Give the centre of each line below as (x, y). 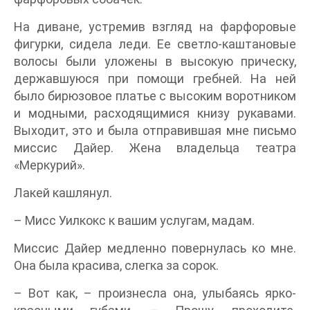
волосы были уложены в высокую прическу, (155, 62)
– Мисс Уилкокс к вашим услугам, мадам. (134, 221)
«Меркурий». (49, 165)
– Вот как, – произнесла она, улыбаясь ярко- (155, 293)
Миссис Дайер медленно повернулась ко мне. (155, 248)
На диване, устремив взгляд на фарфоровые (155, 27)
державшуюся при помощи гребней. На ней (155, 79)
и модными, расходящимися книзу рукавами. (155, 113)
